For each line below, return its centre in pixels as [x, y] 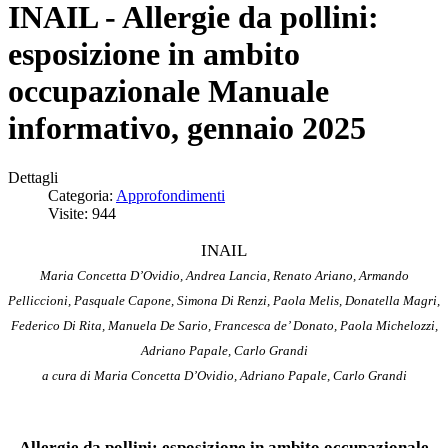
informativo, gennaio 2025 [187, 128]
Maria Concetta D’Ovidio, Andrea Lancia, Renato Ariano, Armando [224, 275]
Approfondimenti [170, 195]
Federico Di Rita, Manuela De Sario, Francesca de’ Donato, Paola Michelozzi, [224, 325]
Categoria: [82, 195]
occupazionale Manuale [168, 91]
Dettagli [33, 177]
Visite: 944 [82, 213]
